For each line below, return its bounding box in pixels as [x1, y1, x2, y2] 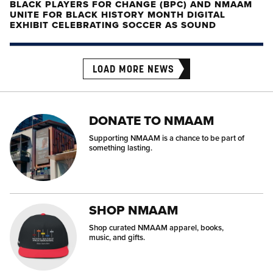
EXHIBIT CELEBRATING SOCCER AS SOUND [10, 18, 216, 32]
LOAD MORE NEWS [93, 63, 174, 75]
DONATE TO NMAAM [89, 111, 214, 130]
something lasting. [89, 142, 152, 154]
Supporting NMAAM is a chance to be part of [89, 132, 244, 144]
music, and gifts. [89, 232, 145, 243]
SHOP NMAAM [89, 200, 178, 219]
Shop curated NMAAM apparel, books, [89, 222, 224, 233]
